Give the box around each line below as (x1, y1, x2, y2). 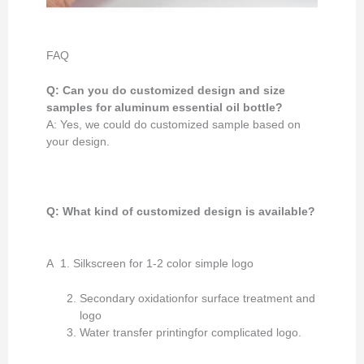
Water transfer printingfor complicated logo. (80, 326, 302, 339)
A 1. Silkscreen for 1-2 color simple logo (46, 257, 254, 270)
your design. (46, 136, 110, 149)
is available (245, 205, 309, 218)
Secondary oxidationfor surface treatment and (80, 292, 316, 305)
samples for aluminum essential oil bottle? (46, 102, 297, 115)
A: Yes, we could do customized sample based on (46, 119, 301, 132)
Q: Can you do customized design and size (46, 84, 286, 97)
